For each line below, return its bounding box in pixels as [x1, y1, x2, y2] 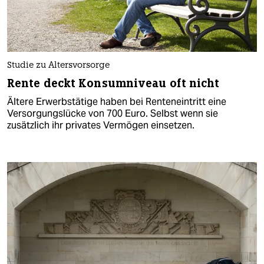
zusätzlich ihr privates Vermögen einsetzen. [7, 118, 194, 131]
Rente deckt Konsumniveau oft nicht [7, 75, 220, 91]
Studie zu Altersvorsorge [7, 61, 110, 70]
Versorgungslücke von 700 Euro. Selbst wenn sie [7, 107, 218, 120]
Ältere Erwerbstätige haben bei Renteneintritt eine [7, 95, 226, 108]
